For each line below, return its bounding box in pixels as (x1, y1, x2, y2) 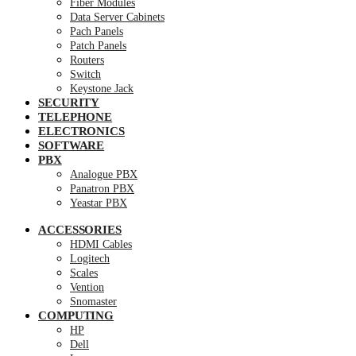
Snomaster (70, 296, 117, 308)
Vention (70, 281, 104, 293)
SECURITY (38, 96, 100, 109)
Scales (70, 267, 98, 279)
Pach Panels (70, 25, 123, 37)
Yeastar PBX (70, 197, 127, 209)
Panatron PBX (70, 183, 134, 195)
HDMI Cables (70, 238, 132, 250)
